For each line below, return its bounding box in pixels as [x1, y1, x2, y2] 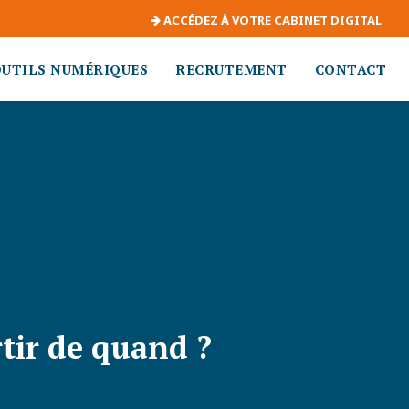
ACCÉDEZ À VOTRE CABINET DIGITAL [161, 12, 382, 29]
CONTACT [314, 60, 386, 79]
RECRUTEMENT [175, 60, 288, 79]
